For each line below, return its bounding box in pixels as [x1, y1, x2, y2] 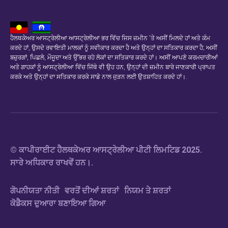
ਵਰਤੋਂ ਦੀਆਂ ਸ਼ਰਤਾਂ [65, 185, 119, 195]
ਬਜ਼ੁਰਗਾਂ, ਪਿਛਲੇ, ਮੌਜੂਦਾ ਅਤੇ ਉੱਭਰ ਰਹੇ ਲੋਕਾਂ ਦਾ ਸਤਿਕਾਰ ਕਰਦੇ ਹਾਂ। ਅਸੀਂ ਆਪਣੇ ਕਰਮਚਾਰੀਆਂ [10, 53, 218, 61]
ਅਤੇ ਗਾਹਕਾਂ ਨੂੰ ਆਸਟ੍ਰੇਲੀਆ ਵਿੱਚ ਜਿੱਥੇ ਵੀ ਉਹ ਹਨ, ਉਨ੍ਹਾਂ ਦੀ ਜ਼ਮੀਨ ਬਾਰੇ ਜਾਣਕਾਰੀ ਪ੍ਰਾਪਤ [10, 63, 215, 71]
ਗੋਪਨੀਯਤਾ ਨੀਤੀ [10, 185, 60, 195]
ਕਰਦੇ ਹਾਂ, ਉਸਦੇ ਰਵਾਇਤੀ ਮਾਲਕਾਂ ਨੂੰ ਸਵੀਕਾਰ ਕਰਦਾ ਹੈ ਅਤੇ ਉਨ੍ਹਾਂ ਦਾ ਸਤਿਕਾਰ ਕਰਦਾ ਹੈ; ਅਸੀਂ [10, 44, 217, 51]
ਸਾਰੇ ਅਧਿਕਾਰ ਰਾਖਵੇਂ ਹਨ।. [10, 157, 93, 167]
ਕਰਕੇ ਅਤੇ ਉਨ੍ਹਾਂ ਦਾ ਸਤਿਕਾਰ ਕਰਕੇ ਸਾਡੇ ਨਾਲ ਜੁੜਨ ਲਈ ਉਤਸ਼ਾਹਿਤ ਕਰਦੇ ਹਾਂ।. [10, 73, 187, 80]
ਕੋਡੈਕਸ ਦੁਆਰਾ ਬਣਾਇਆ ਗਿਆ [10, 198, 105, 208]
